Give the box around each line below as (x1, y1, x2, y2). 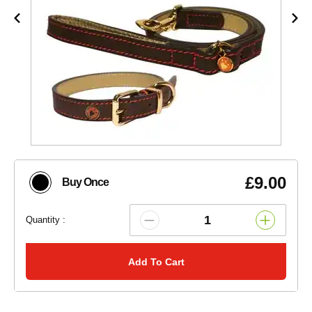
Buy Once (62, 176, 109, 189)
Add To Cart (127, 256, 185, 267)
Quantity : (26, 214, 65, 226)
